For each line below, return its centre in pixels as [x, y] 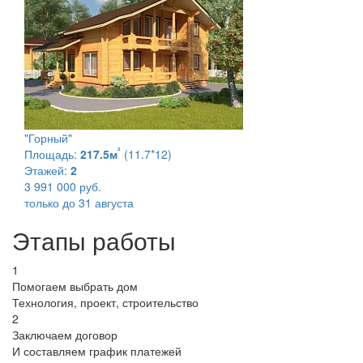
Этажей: [46, 170]
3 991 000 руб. [63, 186]
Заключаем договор [65, 334]
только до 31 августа [79, 202]
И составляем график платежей [97, 350]
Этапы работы [94, 240]
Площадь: [51, 154]
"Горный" [48, 137]
